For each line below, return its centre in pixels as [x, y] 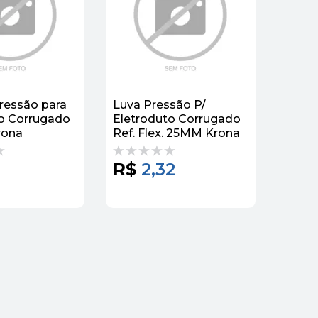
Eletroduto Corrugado [177, 119]
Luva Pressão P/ [159, 104]
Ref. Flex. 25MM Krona [176, 133]
